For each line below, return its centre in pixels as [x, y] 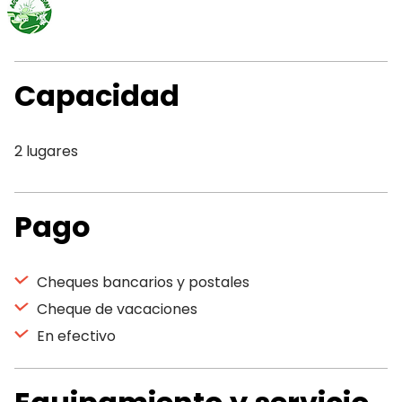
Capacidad [97, 96]
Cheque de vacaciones [115, 309]
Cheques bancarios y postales [141, 282]
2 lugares [46, 151]
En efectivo [74, 336]
